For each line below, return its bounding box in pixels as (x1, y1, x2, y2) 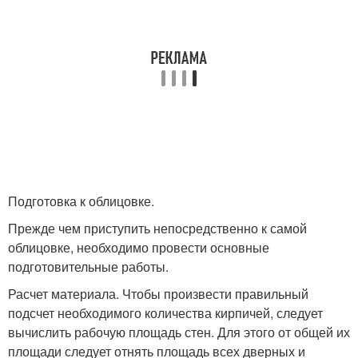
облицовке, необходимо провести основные (8, 238, 269, 257)
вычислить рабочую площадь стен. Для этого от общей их (8, 323, 350, 341)
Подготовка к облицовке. (8, 192, 154, 210)
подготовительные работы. (8, 257, 169, 276)
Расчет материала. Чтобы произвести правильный (8, 284, 308, 303)
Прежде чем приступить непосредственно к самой (8, 219, 307, 237)
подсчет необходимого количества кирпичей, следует (8, 304, 323, 322)
